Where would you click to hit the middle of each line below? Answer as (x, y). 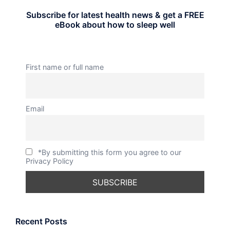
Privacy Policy (50, 161)
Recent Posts (41, 221)
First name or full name (65, 67)
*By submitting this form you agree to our (110, 152)
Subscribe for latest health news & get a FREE (115, 15)
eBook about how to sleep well (115, 24)
